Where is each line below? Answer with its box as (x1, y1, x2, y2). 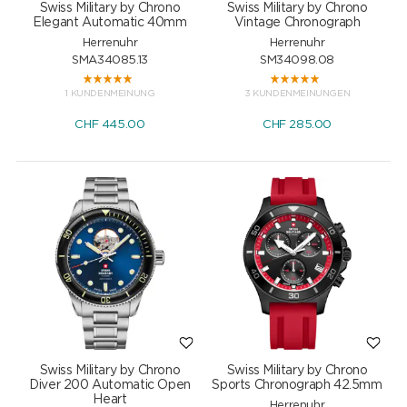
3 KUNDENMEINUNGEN (243, 89, 351, 99)
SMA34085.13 (72, 55, 148, 67)
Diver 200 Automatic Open (29, 378, 191, 392)
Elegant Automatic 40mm (33, 16, 187, 30)
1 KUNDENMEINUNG (65, 89, 155, 99)
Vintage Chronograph (233, 16, 361, 30)
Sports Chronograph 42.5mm (212, 378, 382, 392)
